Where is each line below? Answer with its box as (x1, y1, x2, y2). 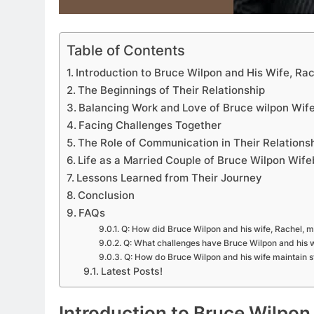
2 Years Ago (209, 206, 259, 220)
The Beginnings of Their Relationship (78, 83, 266, 97)
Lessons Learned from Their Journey (76, 170, 263, 184)
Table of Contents (67, 41, 185, 59)
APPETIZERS (207, 135, 255, 149)
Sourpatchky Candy (195, 184, 310, 200)
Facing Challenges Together (78, 118, 222, 132)
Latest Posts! (100, 265, 163, 277)
